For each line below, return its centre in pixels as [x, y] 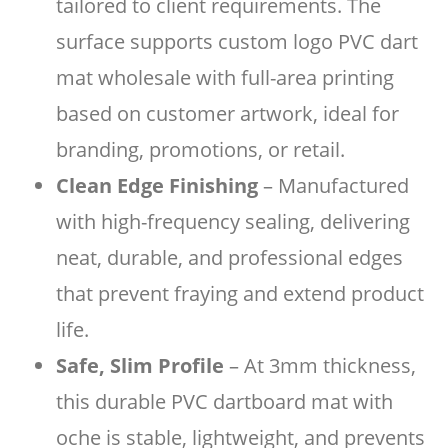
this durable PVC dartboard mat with [224, 401]
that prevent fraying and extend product [240, 293]
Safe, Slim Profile [140, 365]
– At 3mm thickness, [320, 365]
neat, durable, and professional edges [229, 257]
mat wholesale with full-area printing [225, 77]
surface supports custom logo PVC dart [237, 41]
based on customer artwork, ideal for [227, 113]
